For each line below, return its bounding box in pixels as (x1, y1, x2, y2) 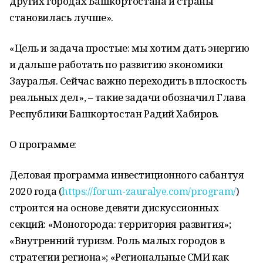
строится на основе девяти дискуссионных (9, 201, 219, 214)
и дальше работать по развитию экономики (9, 58, 223, 71)
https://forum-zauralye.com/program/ (62, 184, 236, 198)
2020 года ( (9, 184, 62, 198)
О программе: (9, 137, 76, 151)
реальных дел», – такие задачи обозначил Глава (9, 90, 246, 104)
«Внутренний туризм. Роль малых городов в (9, 234, 225, 247)
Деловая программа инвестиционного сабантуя (9, 168, 244, 181)
